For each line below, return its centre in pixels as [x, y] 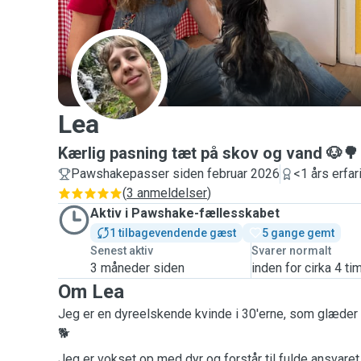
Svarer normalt [292, 251]
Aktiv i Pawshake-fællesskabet [185, 213]
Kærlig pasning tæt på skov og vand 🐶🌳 [208, 153]
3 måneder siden [137, 268]
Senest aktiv [122, 251]
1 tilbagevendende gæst [173, 233]
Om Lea [91, 292]
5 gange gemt [298, 233]
